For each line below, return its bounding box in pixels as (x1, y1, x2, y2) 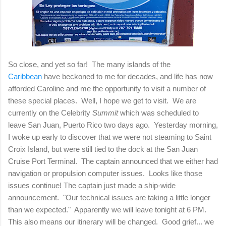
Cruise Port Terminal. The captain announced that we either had (8, 156, 218, 165)
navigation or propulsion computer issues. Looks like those (8, 168, 202, 178)
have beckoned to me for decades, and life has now (42, 72, 213, 81)
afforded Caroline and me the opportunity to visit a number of (8, 84, 206, 93)
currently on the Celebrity (8, 108, 92, 117)
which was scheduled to (118, 108, 199, 117)
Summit (92, 108, 118, 117)
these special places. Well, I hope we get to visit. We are (8, 96, 196, 105)
